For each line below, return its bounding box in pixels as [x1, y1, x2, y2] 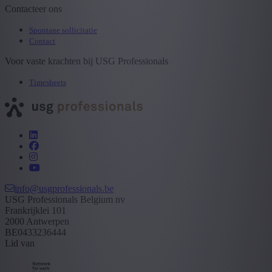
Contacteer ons [5, 4, 62, 15]
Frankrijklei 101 [5, 205, 66, 216]
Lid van [5, 238, 35, 249]
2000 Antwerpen [5, 216, 69, 227]
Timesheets [29, 78, 66, 87]
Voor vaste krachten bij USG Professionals [5, 56, 168, 67]
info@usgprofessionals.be [15, 183, 114, 194]
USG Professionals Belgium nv [5, 194, 125, 205]
